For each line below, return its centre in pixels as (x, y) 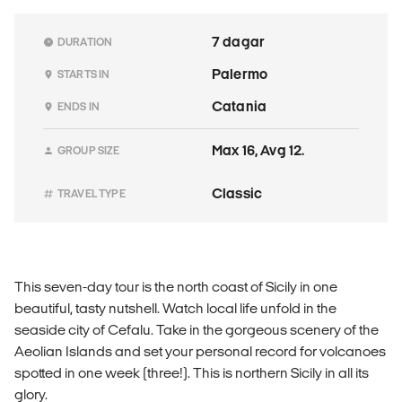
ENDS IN (79, 106)
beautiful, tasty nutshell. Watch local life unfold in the (175, 308)
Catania (240, 106)
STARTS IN (84, 74)
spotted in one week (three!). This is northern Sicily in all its (192, 372)
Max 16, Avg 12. (258, 150)
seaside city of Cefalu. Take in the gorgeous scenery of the (197, 329)
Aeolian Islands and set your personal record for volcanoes (200, 351)
